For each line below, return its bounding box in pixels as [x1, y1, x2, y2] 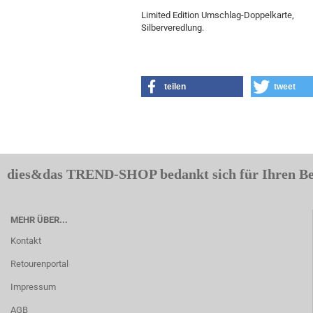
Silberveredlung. [141, 22, 204, 33]
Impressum [10, 282, 56, 292]
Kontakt [10, 235, 41, 246]
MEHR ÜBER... [10, 214, 68, 225]
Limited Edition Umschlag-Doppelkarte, [141, 10, 294, 20]
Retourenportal [10, 259, 68, 269]
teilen [164, 82, 186, 92]
